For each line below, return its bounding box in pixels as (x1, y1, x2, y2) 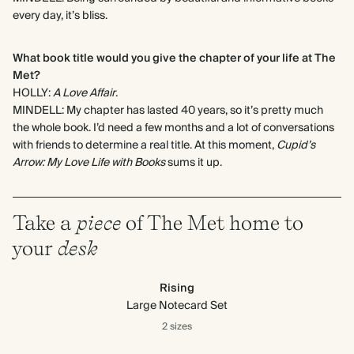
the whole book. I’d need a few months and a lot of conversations (13, 119, 334, 138)
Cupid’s (277, 136, 315, 156)
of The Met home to (121, 210, 303, 235)
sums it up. (165, 153, 222, 173)
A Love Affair (53, 84, 115, 104)
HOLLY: (13, 84, 53, 104)
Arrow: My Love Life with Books (13, 153, 165, 173)
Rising (160, 279, 194, 299)
